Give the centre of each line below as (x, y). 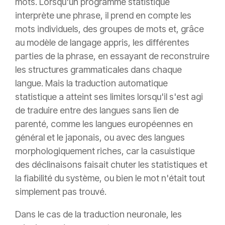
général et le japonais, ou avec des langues (100, 138)
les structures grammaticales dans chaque (98, 70)
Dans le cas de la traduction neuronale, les (98, 214)
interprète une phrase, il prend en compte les (103, 16)
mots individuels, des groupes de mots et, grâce (109, 29)
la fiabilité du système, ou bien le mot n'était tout (110, 178)
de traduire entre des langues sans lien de (97, 110)
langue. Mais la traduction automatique (91, 83)
